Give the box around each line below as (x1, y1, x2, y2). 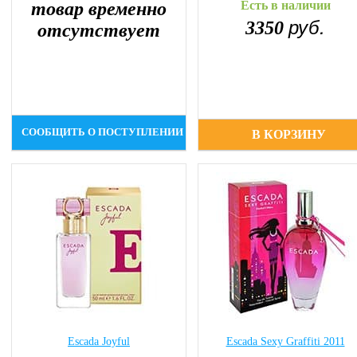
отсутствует (37, 20, 160, 41)
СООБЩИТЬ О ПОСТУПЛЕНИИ (22, 127, 184, 138)
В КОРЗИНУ (252, 127, 327, 141)
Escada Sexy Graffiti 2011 (226, 335, 345, 347)
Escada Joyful (68, 335, 130, 347)
